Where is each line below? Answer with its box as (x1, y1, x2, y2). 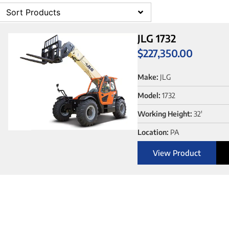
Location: (137, 128, 169, 137)
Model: (137, 91, 161, 100)
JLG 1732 (137, 31, 176, 44)
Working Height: (137, 109, 192, 119)
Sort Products (6, 7, 60, 17)
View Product (152, 148, 201, 158)
